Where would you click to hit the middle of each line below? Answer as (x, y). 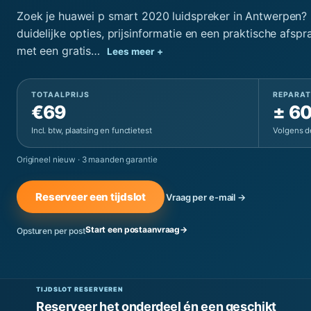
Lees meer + (135, 51)
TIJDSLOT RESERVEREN (80, 289)
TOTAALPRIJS (60, 95)
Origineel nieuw (47, 160)
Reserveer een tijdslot (91, 197)
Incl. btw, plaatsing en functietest (92, 131)
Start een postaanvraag (133, 229)
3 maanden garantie (119, 160)
